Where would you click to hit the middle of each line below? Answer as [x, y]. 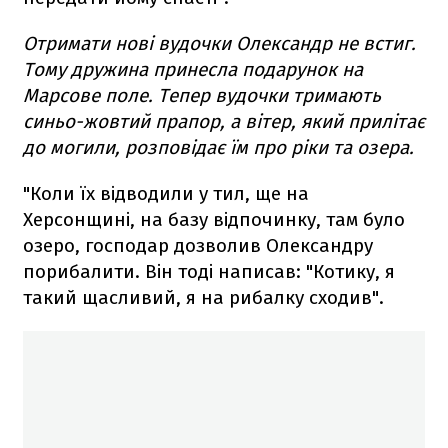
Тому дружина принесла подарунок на [193, 70]
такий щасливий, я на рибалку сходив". [203, 298]
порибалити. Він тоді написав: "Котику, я [209, 272]
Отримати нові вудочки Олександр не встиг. [219, 44]
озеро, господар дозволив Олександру [198, 246]
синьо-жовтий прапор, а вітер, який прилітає [224, 122]
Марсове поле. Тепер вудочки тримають [202, 96]
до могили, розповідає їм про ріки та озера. [218, 148]
